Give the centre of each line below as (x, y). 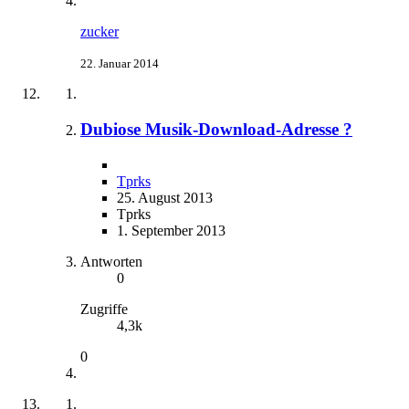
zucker (100, 32)
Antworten (111, 261)
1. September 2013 (171, 230)
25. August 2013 (165, 197)
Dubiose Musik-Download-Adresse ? (216, 129)
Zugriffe (104, 309)
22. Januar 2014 (120, 64)
